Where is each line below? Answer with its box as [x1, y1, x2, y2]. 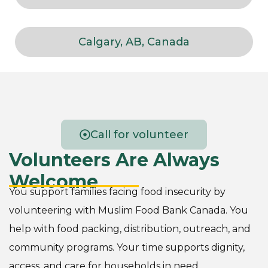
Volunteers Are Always [9, 149, 220, 172]
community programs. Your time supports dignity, [9, 242, 245, 254]
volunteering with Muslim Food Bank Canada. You [9, 205, 248, 217]
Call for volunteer [90, 128, 188, 142]
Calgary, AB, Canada [78, 35, 190, 49]
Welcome [9, 170, 98, 193]
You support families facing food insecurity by [9, 186, 226, 198]
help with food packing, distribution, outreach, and [9, 223, 251, 235]
